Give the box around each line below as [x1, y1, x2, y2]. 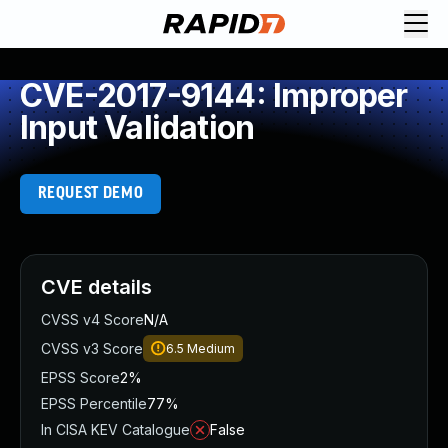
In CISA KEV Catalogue [41, 421, 190, 438]
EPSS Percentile [41, 395, 147, 412]
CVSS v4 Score [41, 311, 144, 328]
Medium [187, 341, 235, 356]
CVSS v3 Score [41, 340, 143, 357]
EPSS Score [41, 369, 120, 386]
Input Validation [20, 108, 255, 147]
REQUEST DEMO [37, 185, 144, 202]
